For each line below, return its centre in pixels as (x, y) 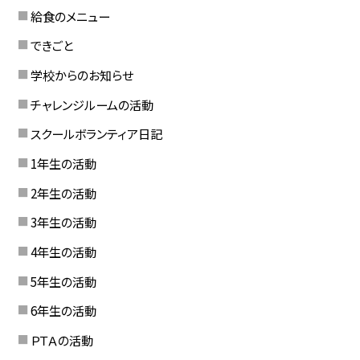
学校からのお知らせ (82, 75)
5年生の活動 (63, 281)
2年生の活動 (63, 192)
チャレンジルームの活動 (92, 104)
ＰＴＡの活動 (61, 340)
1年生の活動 (63, 164)
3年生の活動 (63, 222)
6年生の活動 (63, 311)
